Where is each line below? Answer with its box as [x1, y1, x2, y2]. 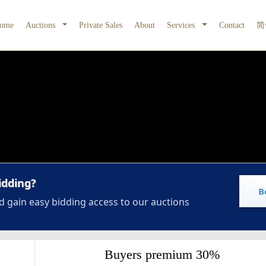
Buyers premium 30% [104, 247, 220, 262]
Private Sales [79, 20, 123, 30]
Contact [218, 20, 245, 30]
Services [167, 20, 198, 30]
